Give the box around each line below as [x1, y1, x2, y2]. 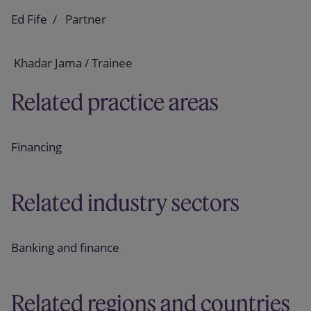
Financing [11, 139, 62, 155]
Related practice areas [11, 87, 219, 117]
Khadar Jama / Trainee [14, 55, 133, 71]
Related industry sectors [11, 188, 239, 217]
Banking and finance [11, 239, 119, 255]
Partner [62, 11, 106, 27]
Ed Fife [11, 11, 47, 27]
